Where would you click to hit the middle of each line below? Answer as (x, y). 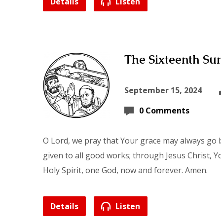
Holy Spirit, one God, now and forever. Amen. (125, 170)
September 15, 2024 (163, 90)
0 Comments (164, 110)
